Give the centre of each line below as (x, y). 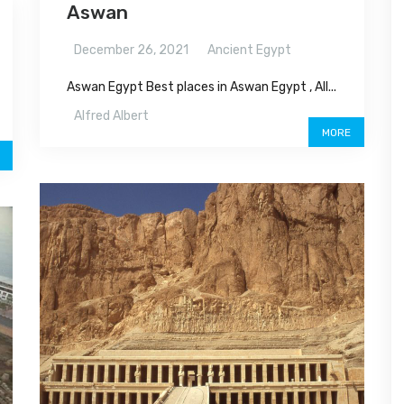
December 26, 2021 (131, 50)
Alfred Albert (111, 116)
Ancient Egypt (249, 50)
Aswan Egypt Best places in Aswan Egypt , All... (202, 87)
